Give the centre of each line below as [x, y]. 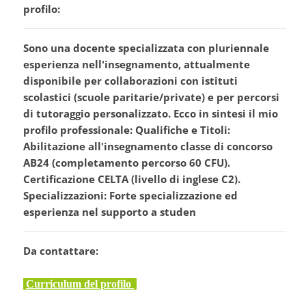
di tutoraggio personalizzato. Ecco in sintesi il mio [151, 114]
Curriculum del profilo [80, 284]
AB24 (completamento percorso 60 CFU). [127, 163]
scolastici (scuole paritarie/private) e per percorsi [151, 97]
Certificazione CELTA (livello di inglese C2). [132, 179]
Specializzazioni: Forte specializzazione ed [130, 196]
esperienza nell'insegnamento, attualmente [137, 65]
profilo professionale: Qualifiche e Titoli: [127, 130]
